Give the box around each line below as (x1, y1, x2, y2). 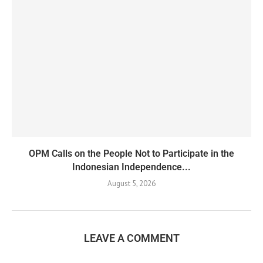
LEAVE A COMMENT (83, 231, 180, 244)
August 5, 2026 (107, 178, 156, 188)
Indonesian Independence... (72, 161, 191, 173)
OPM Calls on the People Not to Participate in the (29, 147, 234, 159)
